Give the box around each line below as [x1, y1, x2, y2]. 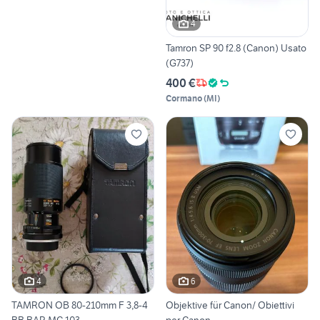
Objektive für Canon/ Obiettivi [166, 299, 294, 312]
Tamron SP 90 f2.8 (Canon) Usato [166, 41, 306, 54]
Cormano [166, 92, 202, 104]
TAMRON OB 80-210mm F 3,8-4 [11, 299, 71, 312]
